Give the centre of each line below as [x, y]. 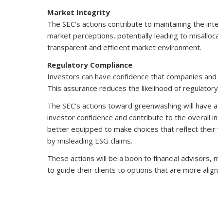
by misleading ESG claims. [90, 141]
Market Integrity [79, 12]
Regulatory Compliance [90, 65]
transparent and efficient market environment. [124, 47]
